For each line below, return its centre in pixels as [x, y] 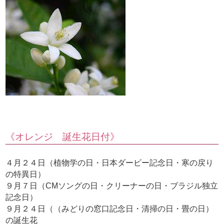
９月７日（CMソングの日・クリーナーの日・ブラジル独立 [112, 186]
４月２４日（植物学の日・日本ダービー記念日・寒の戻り [110, 163]
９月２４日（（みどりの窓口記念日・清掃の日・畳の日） [110, 209]
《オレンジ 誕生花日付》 [63, 137]
